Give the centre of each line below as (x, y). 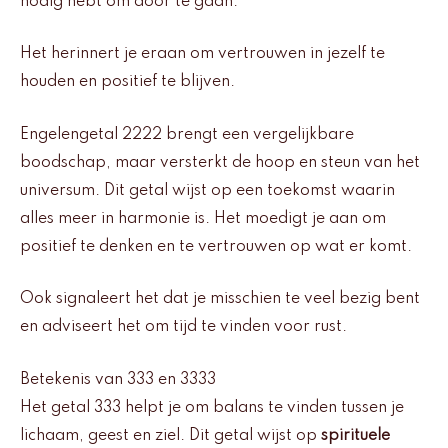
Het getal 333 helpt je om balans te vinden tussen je (212, 407)
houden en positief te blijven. (127, 82)
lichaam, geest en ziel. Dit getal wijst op (170, 435)
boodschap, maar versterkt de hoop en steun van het (220, 162)
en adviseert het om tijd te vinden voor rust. (183, 327)
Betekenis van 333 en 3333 (118, 379)
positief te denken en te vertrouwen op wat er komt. (216, 246)
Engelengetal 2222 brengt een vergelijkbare (187, 134)
